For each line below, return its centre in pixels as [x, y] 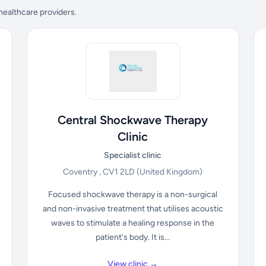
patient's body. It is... [133, 237]
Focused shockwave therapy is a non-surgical [133, 194]
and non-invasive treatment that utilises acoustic [133, 209]
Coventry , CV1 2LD [100, 172]
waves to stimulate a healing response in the [133, 223]
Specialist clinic [133, 155]
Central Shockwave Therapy [133, 120]
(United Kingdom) [170, 172]
